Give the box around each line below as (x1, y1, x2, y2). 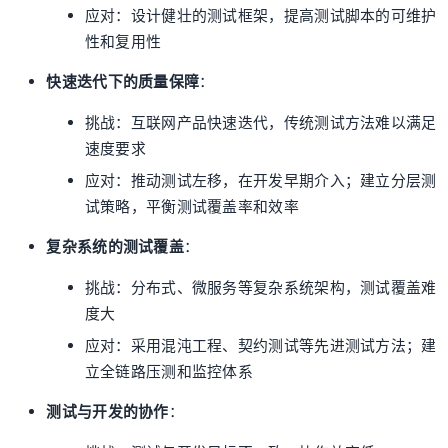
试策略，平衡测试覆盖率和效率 (84, 196, 299, 217)
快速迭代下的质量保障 (46, 72, 200, 93)
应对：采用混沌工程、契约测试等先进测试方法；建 (84, 336, 437, 357)
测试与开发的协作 (46, 402, 169, 423)
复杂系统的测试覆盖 (46, 237, 185, 258)
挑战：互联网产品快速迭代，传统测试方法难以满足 (84, 112, 437, 133)
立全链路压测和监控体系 (84, 362, 254, 383)
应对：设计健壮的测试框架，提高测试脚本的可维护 (84, 5, 437, 26)
